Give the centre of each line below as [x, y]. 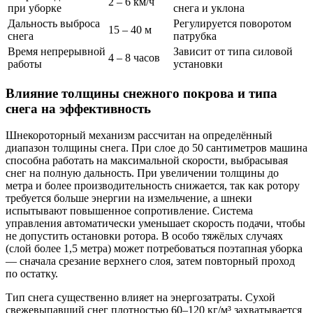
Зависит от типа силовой [233, 51]
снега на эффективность [78, 108]
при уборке [35, 8]
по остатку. [32, 274]
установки [198, 64]
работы [25, 64]
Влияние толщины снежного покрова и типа [141, 93]
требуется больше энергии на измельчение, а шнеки [129, 198]
